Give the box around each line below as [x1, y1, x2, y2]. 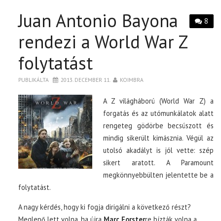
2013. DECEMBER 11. [61, 75, 111, 83]
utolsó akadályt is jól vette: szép [103, 145, 214, 155]
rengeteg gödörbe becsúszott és [103, 120, 214, 130]
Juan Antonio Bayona [18, 8, 179, 32]
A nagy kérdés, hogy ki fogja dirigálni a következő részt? [18, 202, 191, 212]
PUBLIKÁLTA [18, 75, 51, 83]
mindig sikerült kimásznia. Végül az [103, 133, 214, 143]
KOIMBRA [120, 75, 144, 83]
